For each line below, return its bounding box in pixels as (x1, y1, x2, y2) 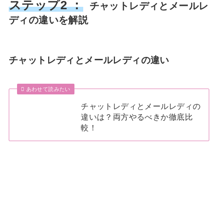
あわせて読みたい (26, 86, 71, 92)
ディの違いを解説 (8, 14, 89, 25)
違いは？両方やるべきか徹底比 (81, 112, 193, 121)
